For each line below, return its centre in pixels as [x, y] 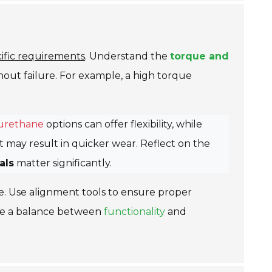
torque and [199, 56]
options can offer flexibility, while [123, 124]
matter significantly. [63, 163]
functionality [134, 212]
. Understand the [127, 56]
